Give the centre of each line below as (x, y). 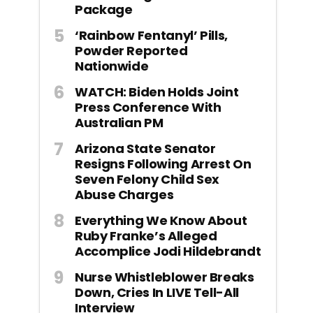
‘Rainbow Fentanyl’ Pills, (151, 35)
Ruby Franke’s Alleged (146, 235)
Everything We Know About (161, 220)
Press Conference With (148, 107)
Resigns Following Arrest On (163, 163)
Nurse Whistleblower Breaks (165, 277)
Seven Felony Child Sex (147, 179)
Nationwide (112, 66)
